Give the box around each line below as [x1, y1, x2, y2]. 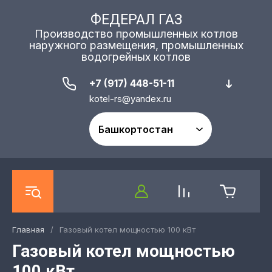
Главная [12, 225, 44, 234]
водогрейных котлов [81, 50, 191, 63]
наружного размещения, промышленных [29, 39, 243, 52]
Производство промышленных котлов [34, 27, 238, 40]
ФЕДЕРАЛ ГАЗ [90, 12, 182, 28]
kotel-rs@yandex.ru [89, 93, 171, 104]
